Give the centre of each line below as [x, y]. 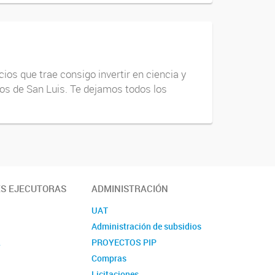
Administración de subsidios [147, 226]
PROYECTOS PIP [124, 242]
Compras [109, 258]
